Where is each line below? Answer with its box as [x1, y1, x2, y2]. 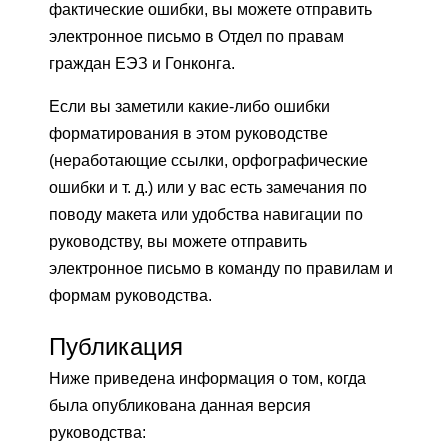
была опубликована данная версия [49, 397, 311, 415]
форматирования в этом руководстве [49, 125, 328, 143]
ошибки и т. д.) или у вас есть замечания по [49, 179, 367, 197]
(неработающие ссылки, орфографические [49, 152, 368, 170]
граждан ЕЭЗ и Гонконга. [49, 55, 235, 73]
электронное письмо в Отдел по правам [49, 28, 344, 46]
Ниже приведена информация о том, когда [49, 370, 366, 388]
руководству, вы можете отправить [49, 233, 307, 251]
